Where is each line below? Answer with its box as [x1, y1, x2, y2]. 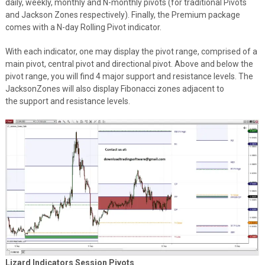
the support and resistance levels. [5, 96, 130, 106]
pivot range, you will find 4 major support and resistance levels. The [5, 71, 253, 81]
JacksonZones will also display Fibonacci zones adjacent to [5, 83, 224, 93]
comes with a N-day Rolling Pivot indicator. [5, 22, 161, 32]
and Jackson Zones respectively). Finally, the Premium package [5, 9, 240, 20]
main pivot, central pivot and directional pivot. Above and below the [5, 59, 253, 69]
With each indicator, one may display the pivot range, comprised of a [5, 46, 257, 56]
